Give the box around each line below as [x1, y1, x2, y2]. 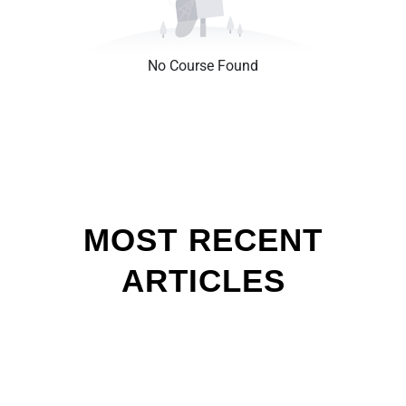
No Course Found [148, 56, 258, 74]
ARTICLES [121, 262, 285, 298]
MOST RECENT [83, 221, 323, 257]
